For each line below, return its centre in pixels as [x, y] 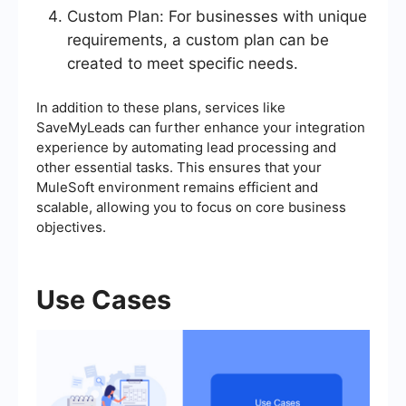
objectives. [71, 227]
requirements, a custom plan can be [198, 40]
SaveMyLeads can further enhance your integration [201, 128]
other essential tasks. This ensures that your [179, 168]
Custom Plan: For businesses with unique [217, 17]
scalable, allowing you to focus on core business [191, 208]
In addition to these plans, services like [161, 108]
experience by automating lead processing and [186, 148]
